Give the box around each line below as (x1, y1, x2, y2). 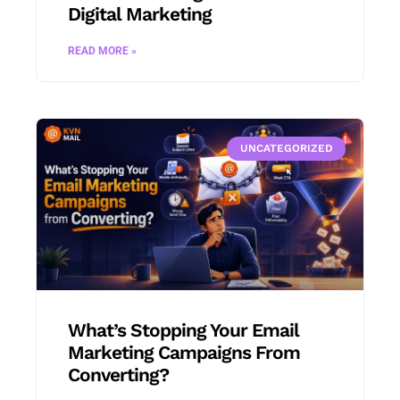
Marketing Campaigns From (68, 341, 300, 364)
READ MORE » (68, 45, 137, 58)
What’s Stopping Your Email (68, 319, 299, 342)
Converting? (68, 363, 169, 387)
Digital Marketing (68, 3, 212, 26)
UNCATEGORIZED (239, 142, 333, 155)
